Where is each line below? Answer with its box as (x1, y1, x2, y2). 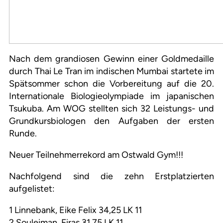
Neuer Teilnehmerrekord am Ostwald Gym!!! (9, 149, 183, 161)
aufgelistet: (9, 183, 55, 195)
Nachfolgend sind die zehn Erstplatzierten (9, 171, 214, 182)
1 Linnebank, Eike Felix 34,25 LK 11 (9, 205, 142, 216)
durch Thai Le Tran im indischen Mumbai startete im (9, 66, 214, 77)
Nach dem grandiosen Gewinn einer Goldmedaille (9, 53, 214, 65)
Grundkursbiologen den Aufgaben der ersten (9, 115, 214, 127)
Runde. (9, 128, 37, 139)
